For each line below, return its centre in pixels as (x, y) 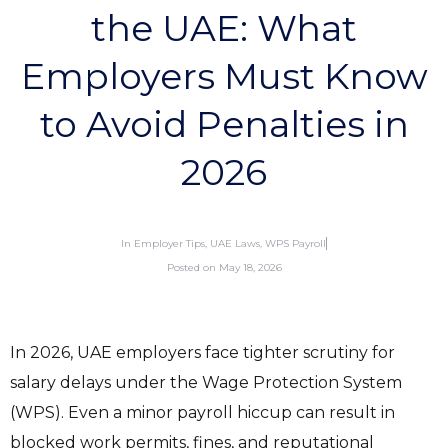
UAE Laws (235, 244)
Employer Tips (169, 244)
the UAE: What (224, 28)
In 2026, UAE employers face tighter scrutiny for (202, 353)
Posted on (191, 268)
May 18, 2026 (248, 268)
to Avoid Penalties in (224, 124)
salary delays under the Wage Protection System (206, 383)
